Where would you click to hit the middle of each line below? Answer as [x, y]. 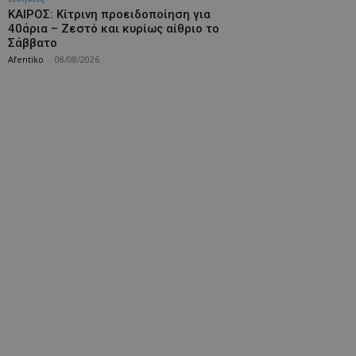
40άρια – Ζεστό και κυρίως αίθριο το [114, 29]
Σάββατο [33, 43]
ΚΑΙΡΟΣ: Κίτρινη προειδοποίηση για [109, 14]
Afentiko [26, 59]
